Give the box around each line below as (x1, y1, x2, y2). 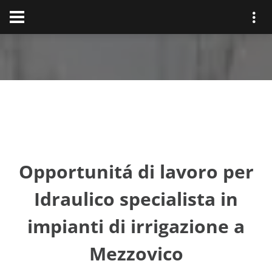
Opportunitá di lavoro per (18, 159, 254, 184)
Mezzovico (89, 241, 183, 266)
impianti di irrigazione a (27, 214, 245, 239)
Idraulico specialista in (34, 186, 238, 211)
